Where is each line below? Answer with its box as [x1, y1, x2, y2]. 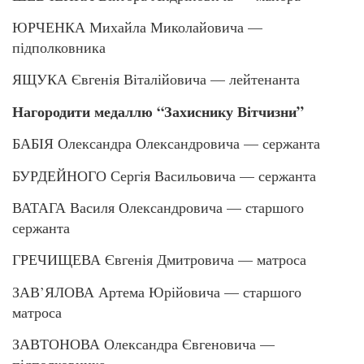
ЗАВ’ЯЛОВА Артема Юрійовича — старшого [12, 281, 301, 301]
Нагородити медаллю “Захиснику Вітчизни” [12, 100, 304, 122]
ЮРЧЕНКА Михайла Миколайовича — [12, 17, 262, 37]
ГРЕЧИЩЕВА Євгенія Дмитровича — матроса [12, 249, 306, 270]
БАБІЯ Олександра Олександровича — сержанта [12, 133, 320, 154]
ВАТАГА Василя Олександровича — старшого [12, 197, 304, 217]
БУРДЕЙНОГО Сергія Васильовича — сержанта [12, 165, 316, 185]
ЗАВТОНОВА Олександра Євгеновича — [12, 334, 275, 354]
